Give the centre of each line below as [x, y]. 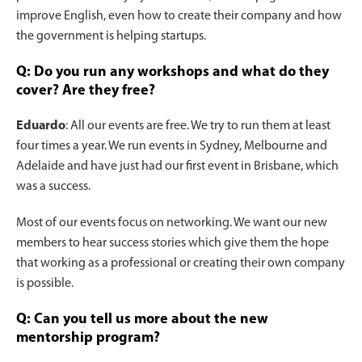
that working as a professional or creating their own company [181, 264]
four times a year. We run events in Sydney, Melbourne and [172, 147]
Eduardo [41, 126]
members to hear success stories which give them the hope [173, 244]
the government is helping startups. [111, 37]
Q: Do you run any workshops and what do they [173, 73]
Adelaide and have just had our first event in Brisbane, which [177, 167]
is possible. [45, 284]
